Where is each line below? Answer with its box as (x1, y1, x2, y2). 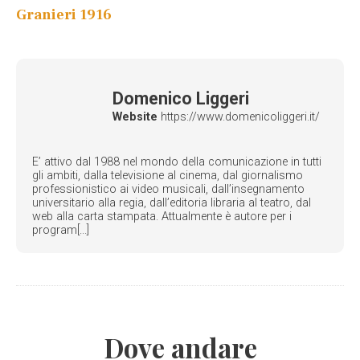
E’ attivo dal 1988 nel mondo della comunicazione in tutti (32, 154, 321, 169)
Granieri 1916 (16, 5, 112, 24)
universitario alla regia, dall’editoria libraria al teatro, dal (32, 195, 311, 210)
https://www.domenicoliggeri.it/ (157, 110, 320, 125)
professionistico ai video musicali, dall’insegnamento (32, 182, 305, 196)
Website (112, 110, 157, 125)
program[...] (32, 223, 89, 237)
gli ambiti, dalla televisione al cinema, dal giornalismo (32, 168, 303, 182)
